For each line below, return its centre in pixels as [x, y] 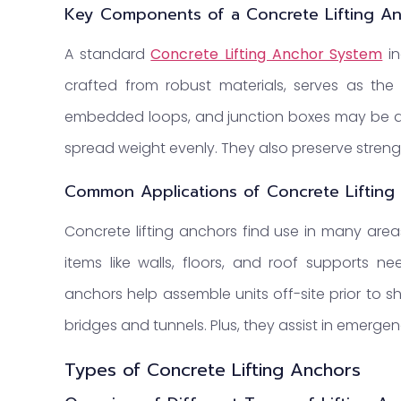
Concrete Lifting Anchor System [267, 54]
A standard [108, 54]
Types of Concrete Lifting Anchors [213, 370]
